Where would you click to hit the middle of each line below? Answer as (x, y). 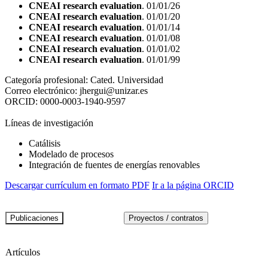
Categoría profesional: (48, 80)
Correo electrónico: (42, 90)
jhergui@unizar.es (114, 90)
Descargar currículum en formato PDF (77, 185)
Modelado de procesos (71, 154)
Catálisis (45, 143)
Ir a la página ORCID (193, 185)
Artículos (23, 252)
